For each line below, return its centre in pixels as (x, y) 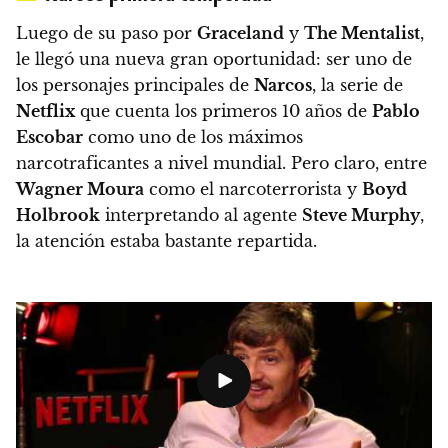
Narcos (283, 85)
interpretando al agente (201, 215)
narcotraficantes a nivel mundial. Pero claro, (200, 163)
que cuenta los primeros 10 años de (223, 111)
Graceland (240, 33)
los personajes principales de (135, 85)
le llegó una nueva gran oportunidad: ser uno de (214, 59)
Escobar (49, 137)
